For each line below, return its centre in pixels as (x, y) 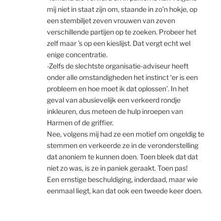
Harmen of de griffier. (80, 122)
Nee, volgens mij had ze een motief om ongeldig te (126, 134)
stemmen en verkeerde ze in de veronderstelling (123, 145)
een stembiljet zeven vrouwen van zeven (111, 20)
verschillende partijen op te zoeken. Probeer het (122, 32)
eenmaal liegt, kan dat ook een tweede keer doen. (125, 190)
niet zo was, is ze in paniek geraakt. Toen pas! (117, 168)
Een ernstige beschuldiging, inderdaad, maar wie (122, 179)
